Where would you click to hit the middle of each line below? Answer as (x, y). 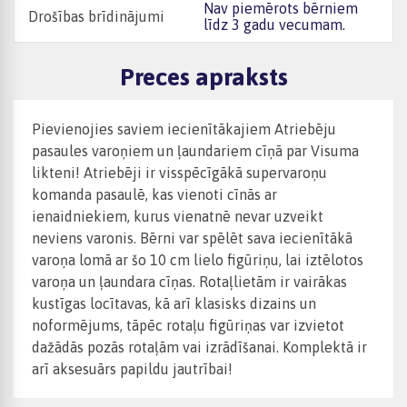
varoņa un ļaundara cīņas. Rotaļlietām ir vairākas (189, 282)
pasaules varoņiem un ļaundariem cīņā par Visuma (195, 151)
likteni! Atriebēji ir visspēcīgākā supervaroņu (179, 173)
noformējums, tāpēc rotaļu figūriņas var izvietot (188, 326)
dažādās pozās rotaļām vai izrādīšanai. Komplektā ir (199, 347)
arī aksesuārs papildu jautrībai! (132, 369)
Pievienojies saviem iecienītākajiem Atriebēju (184, 129)
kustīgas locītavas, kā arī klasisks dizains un (174, 304)
